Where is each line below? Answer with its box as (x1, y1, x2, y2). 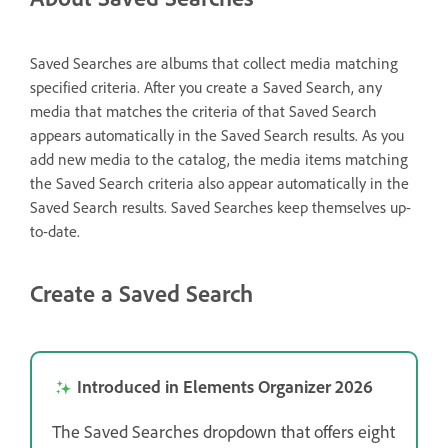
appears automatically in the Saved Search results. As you (30, 124, 404, 145)
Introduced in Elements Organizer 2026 (77, 374, 373, 397)
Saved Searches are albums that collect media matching (30, 52, 398, 73)
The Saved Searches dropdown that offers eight (52, 419, 395, 442)
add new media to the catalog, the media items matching (30, 148, 408, 169)
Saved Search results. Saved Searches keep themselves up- (30, 196, 411, 217)
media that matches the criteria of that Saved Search (30, 100, 377, 121)
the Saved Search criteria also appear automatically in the (30, 172, 409, 193)
